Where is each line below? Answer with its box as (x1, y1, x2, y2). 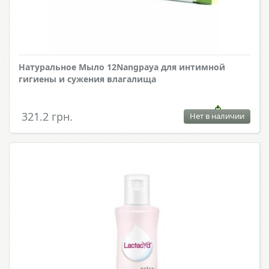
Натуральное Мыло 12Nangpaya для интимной (19, 61, 225, 73)
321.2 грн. (22, 109, 73, 124)
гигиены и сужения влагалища (19, 73, 156, 85)
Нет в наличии (190, 110, 244, 122)
